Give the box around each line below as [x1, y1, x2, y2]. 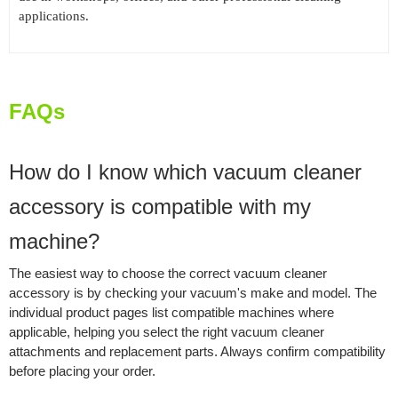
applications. [18, 9, 89, 24]
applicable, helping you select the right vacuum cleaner [8, 324, 324, 340]
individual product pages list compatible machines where [8, 305, 334, 321]
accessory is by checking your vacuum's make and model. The [8, 285, 377, 301]
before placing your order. [8, 363, 155, 379]
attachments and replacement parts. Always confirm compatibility [8, 344, 386, 360]
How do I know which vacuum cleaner [8, 160, 362, 185]
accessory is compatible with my [8, 195, 311, 219]
